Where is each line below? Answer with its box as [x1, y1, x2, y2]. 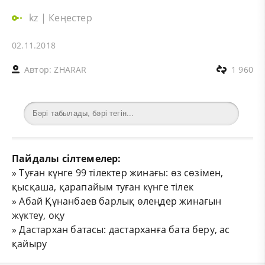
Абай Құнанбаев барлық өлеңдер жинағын [19, 194, 222, 208]
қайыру [12, 237, 47, 250]
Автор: [24, 63, 54, 75]
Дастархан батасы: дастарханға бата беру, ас [19, 222, 230, 236]
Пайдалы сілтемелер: [12, 151, 121, 165]
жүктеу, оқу [12, 208, 65, 222]
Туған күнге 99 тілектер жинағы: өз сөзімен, [19, 166, 224, 179]
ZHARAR [54, 63, 87, 75]
